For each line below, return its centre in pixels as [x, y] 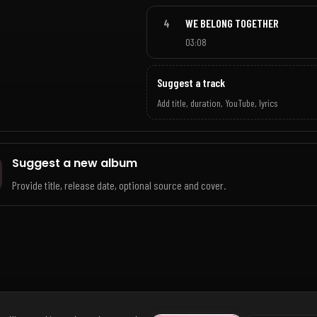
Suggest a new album [74, 163]
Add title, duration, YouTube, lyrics [217, 103]
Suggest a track [191, 83]
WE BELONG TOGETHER [232, 23]
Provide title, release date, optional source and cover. [119, 185]
